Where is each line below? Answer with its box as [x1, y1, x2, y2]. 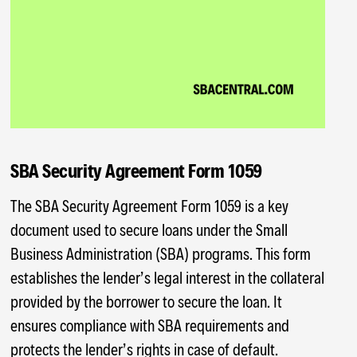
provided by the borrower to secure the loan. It [10, 291, 283, 311]
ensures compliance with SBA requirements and [10, 315, 290, 335]
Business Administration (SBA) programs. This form [10, 243, 312, 263]
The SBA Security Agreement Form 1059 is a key [10, 195, 289, 215]
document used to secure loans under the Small [10, 219, 288, 239]
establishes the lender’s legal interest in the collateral [10, 267, 325, 287]
